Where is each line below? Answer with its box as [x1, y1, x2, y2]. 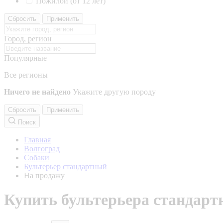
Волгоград [24, 144, 60, 153]
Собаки [24, 153, 49, 162]
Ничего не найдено [4, 88, 71, 96]
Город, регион [4, 34, 52, 43]
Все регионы [4, 71, 48, 79]
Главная [24, 135, 51, 144]
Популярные [4, 54, 47, 62]
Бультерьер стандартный [24, 162, 107, 171]
